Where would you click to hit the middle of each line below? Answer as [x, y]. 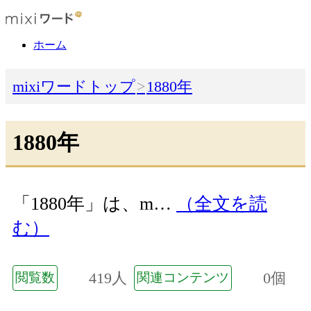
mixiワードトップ [74, 87]
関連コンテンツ [183, 277]
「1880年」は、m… [94, 204]
